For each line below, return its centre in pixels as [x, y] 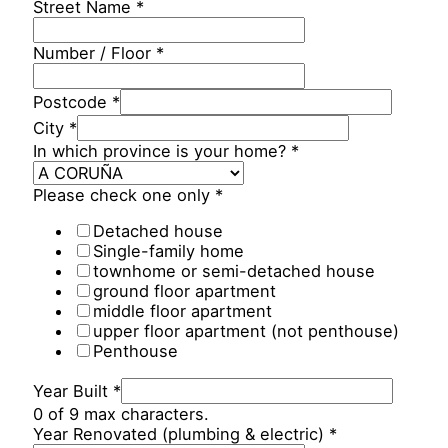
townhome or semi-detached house [234, 271]
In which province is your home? [162, 151]
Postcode [73, 102]
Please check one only [124, 195]
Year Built [73, 390]
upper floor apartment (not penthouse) [246, 331]
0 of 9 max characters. [121, 413]
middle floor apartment [183, 311]
